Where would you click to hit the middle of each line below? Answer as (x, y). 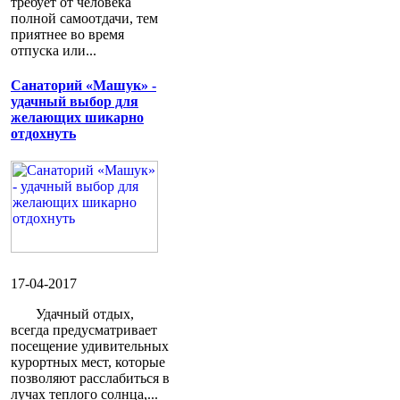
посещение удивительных (90, 346)
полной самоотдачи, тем (84, 18)
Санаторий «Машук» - (83, 85)
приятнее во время (67, 34)
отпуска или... (54, 50)
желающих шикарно (77, 117)
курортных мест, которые (88, 362)
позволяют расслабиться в (90, 379)
